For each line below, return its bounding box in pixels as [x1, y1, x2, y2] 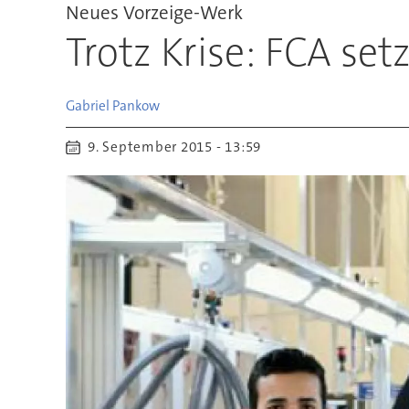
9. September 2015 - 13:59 [99, 138, 262, 157]
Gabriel [65, 96, 110, 115]
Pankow [111, 96, 160, 115]
